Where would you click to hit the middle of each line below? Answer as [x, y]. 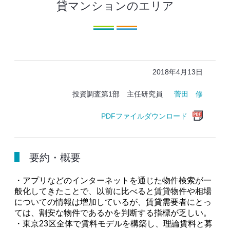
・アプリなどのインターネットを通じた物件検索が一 [113, 180]
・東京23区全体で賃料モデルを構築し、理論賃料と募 [113, 224]
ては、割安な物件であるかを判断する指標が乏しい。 [113, 213]
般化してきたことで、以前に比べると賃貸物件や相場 [113, 191]
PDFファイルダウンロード [145, 116]
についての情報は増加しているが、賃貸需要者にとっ [113, 202]
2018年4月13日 [178, 72]
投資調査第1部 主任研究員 [123, 94]
